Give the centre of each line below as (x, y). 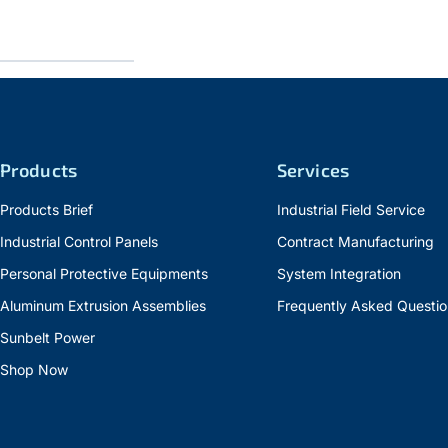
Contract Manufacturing (355, 241)
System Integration (338, 273)
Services (313, 170)
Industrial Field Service (350, 209)
